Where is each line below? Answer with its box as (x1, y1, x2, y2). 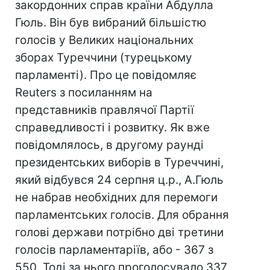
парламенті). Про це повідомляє (15, 68, 196, 82)
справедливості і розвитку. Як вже (15, 121, 210, 134)
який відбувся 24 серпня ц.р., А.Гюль (15, 173, 224, 187)
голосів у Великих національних (15, 33, 193, 47)
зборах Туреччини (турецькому (15, 51, 192, 64)
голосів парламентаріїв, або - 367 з (15, 243, 213, 257)
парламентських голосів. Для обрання (15, 208, 229, 222)
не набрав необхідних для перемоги (15, 190, 218, 204)
